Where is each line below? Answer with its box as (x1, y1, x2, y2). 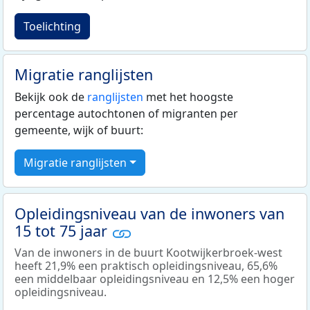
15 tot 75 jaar (15, 221, 111, 241)
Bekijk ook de (15, 89, 87, 105)
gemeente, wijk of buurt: (15, 122, 143, 138)
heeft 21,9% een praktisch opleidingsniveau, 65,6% (15, 257, 277, 273)
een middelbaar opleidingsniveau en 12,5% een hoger (15, 271, 295, 286)
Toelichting (24, 19, 81, 35)
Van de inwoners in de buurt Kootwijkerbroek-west (15, 244, 282, 260)
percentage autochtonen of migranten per (15, 106, 238, 122)
